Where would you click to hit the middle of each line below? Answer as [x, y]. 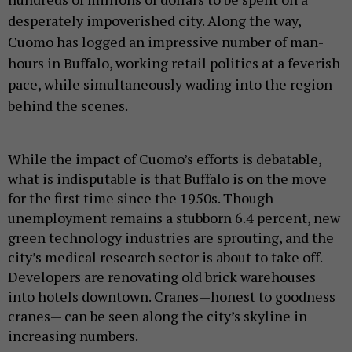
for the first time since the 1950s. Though [141, 198]
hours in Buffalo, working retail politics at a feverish [174, 62]
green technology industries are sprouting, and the [171, 237]
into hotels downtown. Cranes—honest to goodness [172, 296]
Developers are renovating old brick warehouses [162, 276]
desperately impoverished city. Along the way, [154, 20]
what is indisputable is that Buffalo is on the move [167, 178]
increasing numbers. [73, 335]
